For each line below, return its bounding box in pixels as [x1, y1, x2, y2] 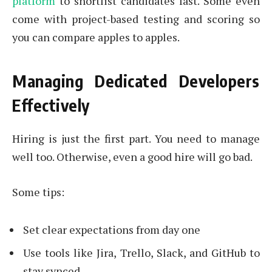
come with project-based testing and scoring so [12, 12, 260, 27]
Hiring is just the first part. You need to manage [12, 131, 260, 146]
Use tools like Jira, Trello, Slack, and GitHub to [23, 245, 260, 260]
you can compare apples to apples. [12, 30, 180, 45]
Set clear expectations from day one [23, 222, 200, 237]
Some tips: [12, 184, 64, 199]
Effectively [12, 94, 90, 115]
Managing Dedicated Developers [12, 70, 260, 91]
